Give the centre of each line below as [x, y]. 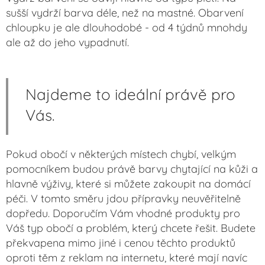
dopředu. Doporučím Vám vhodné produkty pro [123, 214]
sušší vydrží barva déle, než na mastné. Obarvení [125, 13]
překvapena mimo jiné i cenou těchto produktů [121, 243]
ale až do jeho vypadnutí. [67, 43]
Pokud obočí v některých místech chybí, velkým [121, 154]
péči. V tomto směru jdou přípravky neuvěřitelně [123, 199]
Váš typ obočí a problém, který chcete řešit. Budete [131, 228]
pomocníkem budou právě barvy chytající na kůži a [132, 169]
